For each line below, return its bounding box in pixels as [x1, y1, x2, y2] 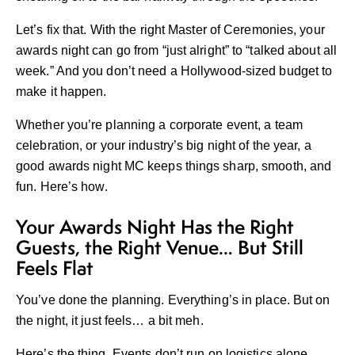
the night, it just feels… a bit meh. [16, 314, 204, 328]
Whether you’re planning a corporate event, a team [16, 118, 303, 132]
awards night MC [48, 159, 144, 174]
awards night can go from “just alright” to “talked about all [16, 44, 338, 58]
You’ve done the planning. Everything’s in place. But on [16, 293, 330, 307]
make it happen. [16, 85, 107, 99]
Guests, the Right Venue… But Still [16, 235, 303, 261]
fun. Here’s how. [16, 180, 108, 194]
